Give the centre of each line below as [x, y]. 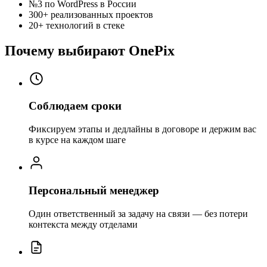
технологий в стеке [85, 25]
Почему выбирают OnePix [90, 50]
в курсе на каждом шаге [77, 140]
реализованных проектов [102, 14]
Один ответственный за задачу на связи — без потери [138, 213]
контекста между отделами [83, 224]
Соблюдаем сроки [75, 106]
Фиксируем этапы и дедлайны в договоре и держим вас [142, 129]
